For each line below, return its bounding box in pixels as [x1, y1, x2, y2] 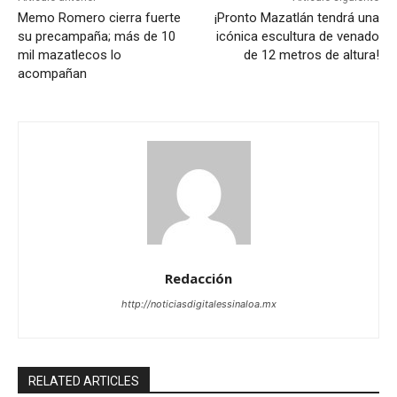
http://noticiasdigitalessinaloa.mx [121, 297, 276, 310]
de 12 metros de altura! [243, 46, 379, 63]
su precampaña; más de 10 [18, 27, 175, 44]
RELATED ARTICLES [28, 373, 139, 388]
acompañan [18, 65, 87, 82]
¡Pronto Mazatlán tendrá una [214, 9, 379, 26]
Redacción [165, 269, 232, 287]
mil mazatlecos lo [18, 46, 121, 63]
